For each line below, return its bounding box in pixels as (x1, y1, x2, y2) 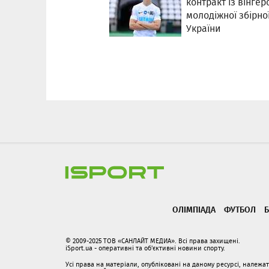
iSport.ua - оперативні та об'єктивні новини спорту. (65, 243, 225, 253)
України (186, 22, 221, 35)
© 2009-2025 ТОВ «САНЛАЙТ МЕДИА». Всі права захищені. (65, 236, 240, 246)
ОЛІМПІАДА (172, 203, 216, 216)
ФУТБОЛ (224, 203, 256, 216)
